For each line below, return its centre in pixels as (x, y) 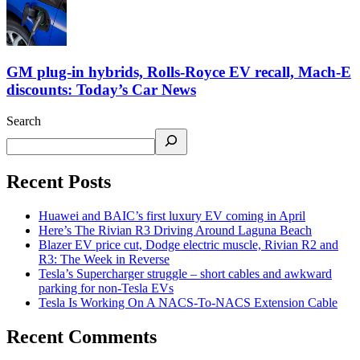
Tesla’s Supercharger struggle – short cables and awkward (185, 273)
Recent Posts (59, 181)
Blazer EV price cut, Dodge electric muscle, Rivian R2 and (188, 244)
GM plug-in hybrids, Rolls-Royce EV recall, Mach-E (179, 72)
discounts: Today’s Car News (101, 90)
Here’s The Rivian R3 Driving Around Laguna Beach (175, 230)
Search (24, 121)
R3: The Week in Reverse (104, 259)
